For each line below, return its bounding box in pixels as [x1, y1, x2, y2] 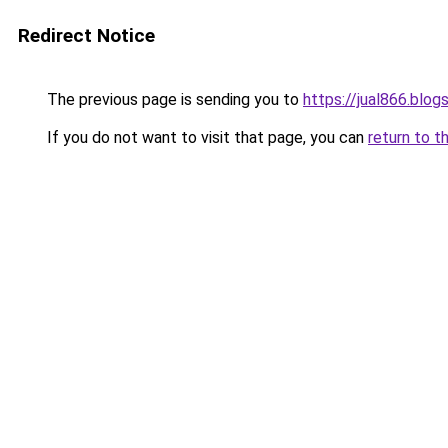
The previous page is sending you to [43, 90, 303, 109]
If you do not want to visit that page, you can [43, 128, 368, 147]
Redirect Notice [18, 24, 155, 47]
